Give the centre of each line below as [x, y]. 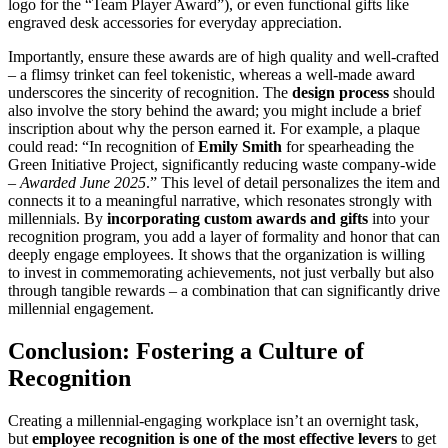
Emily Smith [240, 146]
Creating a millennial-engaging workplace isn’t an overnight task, [213, 420]
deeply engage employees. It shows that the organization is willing [216, 254]
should [412, 92]
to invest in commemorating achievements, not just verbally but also [221, 272]
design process [340, 92]
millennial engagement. [81, 308]
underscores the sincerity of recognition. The [150, 92]
